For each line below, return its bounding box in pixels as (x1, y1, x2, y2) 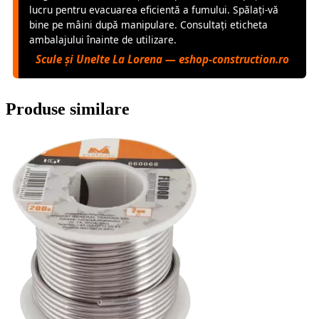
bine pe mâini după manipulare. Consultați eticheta (29, 17, 268, 31)
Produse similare (6, 99, 130, 118)
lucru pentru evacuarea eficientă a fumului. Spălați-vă (29, 2, 278, 16)
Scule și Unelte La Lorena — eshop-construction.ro (36, 51, 289, 66)
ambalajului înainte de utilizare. (29, 32, 177, 46)
